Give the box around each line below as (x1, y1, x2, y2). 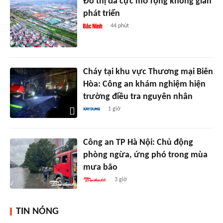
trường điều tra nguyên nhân (83, 92, 193, 102)
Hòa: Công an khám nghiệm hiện (83, 79, 206, 89)
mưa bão (83, 162, 117, 172)
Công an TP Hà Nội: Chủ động (83, 137, 193, 147)
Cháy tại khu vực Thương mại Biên (83, 67, 213, 77)
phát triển (83, 8, 120, 18)
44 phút (110, 22, 129, 29)
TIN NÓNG (16, 206, 59, 217)
